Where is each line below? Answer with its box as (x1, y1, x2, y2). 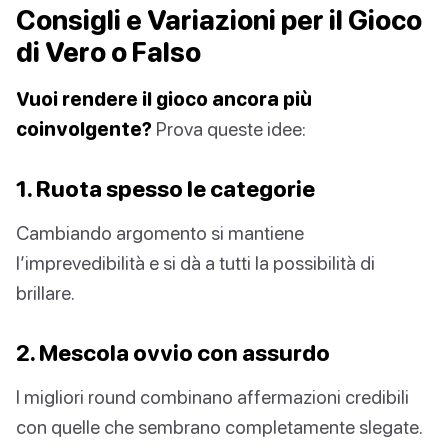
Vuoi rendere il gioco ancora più (16, 87, 312, 111)
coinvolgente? (16, 117, 152, 141)
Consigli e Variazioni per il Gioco (16, 4, 422, 37)
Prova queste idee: (152, 117, 306, 141)
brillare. (16, 281, 75, 305)
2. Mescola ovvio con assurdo (16, 339, 330, 367)
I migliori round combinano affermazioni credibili (16, 385, 409, 409)
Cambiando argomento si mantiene (16, 221, 304, 245)
